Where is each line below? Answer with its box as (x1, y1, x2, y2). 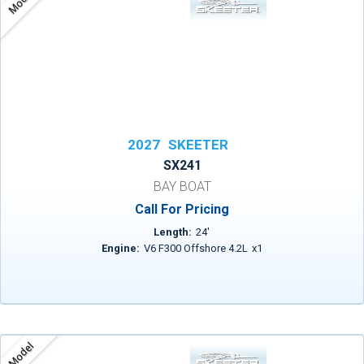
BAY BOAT (153, 179, 211, 194)
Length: (154, 226, 193, 238)
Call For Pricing (135, 201, 229, 217)
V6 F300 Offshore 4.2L (143, 242, 248, 254)
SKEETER (168, 136, 228, 153)
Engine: (101, 242, 140, 254)
